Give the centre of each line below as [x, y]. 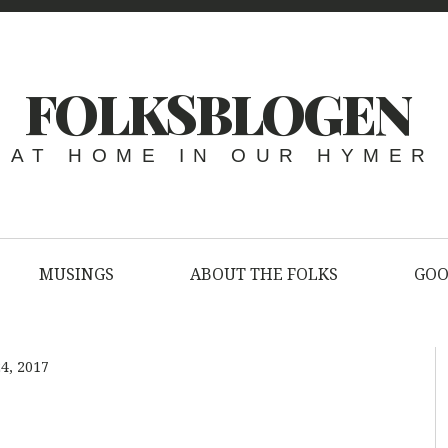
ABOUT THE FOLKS [264, 274]
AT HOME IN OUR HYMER [222, 156]
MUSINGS [76, 274]
